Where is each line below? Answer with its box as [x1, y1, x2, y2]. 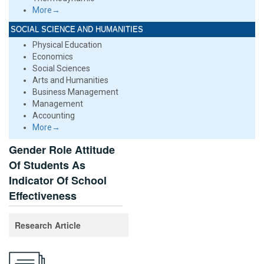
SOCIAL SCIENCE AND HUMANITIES [11, 25, 143, 34]
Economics [32, 52, 73, 61]
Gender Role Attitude [9, 142, 115, 157]
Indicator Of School [9, 173, 107, 188]
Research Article [15, 219, 81, 231]
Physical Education [32, 40, 102, 49]
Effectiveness [9, 188, 77, 203]
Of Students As [9, 157, 85, 173]
